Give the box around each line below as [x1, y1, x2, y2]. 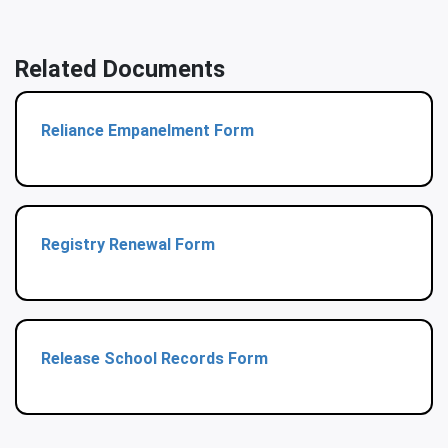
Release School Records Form [41, 348, 268, 368]
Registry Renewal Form [41, 234, 215, 254]
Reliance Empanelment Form [41, 120, 254, 140]
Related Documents [15, 54, 225, 83]
